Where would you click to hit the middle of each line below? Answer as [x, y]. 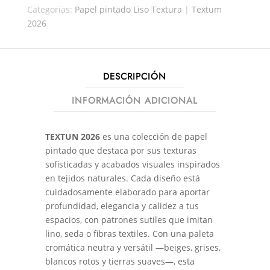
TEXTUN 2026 [72, 136]
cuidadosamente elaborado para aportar [127, 192]
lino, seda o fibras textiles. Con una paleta [129, 233]
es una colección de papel [153, 136]
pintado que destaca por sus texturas [121, 150]
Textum [206, 9]
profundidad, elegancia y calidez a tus [122, 206]
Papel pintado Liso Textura [128, 9]
